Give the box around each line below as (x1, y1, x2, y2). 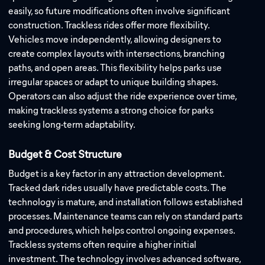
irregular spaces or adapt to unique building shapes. (8, 76, 218, 88)
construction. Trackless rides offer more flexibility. (8, 19, 210, 31)
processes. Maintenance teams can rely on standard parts (8, 210, 243, 222)
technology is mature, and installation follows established (8, 196, 243, 208)
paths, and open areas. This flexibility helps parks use (8, 62, 222, 73)
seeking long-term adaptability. (8, 118, 136, 130)
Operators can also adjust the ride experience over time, (8, 90, 237, 102)
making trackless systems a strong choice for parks (8, 104, 214, 116)
